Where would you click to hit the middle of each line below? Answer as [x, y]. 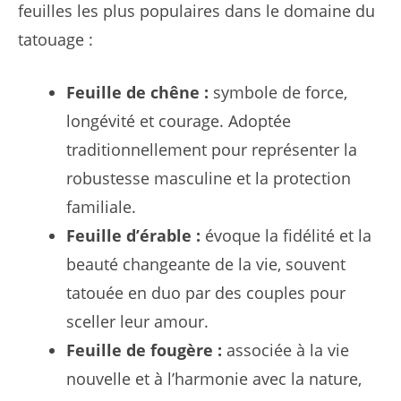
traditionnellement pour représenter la [212, 149]
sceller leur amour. [137, 321]
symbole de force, [278, 92]
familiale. [101, 206]
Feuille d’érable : [133, 235]
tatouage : [55, 39]
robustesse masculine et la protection [209, 178]
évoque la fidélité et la [286, 235]
